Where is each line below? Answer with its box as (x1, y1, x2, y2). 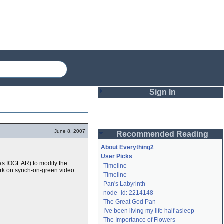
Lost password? (107, 212, 150, 219)
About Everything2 (101, 144, 154, 151)
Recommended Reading (116, 130, 208, 138)
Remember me (117, 165, 157, 172)
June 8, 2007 (54, 128, 85, 134)
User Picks (101, 153, 132, 160)
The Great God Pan (103, 198, 156, 205)
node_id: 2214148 (103, 189, 153, 196)
